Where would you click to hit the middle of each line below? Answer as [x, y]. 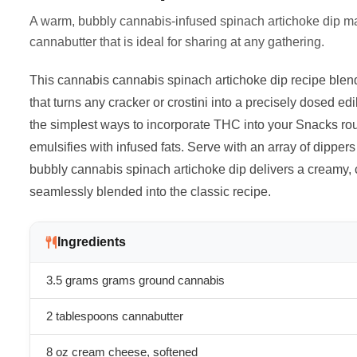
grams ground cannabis [162, 280]
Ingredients [92, 242]
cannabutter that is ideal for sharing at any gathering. [177, 42]
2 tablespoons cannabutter [115, 316]
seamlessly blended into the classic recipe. [150, 191]
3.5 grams [73, 280]
